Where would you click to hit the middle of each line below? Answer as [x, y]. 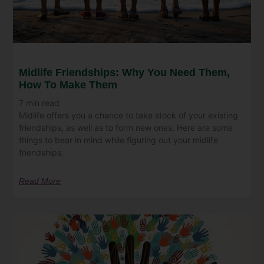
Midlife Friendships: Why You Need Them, [125, 73]
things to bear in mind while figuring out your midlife [119, 140]
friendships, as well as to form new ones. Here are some [126, 128]
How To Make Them [68, 85]
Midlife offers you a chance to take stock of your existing [129, 115]
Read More [40, 181]
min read [43, 103]
